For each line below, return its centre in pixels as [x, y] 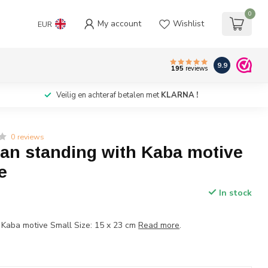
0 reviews [28, 137]
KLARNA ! [179, 95]
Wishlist [188, 24]
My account [119, 24]
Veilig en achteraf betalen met [108, 95]
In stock [234, 193]
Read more [159, 225]
